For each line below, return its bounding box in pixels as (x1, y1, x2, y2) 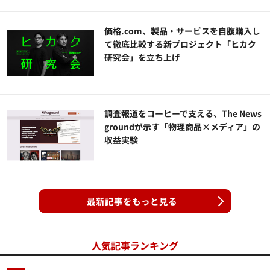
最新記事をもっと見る (87, 195, 177, 208)
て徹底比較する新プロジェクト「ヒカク (104, 38, 257, 51)
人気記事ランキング (92, 238, 178, 253)
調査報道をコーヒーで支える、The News (104, 107, 262, 120)
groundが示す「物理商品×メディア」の (104, 121, 261, 133)
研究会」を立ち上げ (104, 51, 181, 64)
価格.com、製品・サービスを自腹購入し (104, 25, 261, 37)
